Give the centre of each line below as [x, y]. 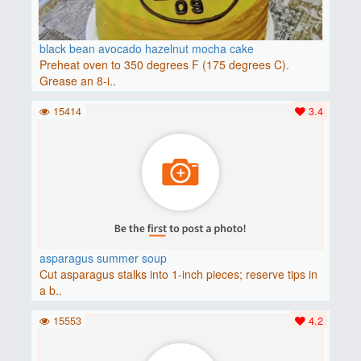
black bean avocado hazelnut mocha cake [146, 48]
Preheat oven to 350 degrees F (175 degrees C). [164, 64]
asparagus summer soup [103, 257]
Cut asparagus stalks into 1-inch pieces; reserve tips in [178, 274]
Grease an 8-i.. [77, 80]
